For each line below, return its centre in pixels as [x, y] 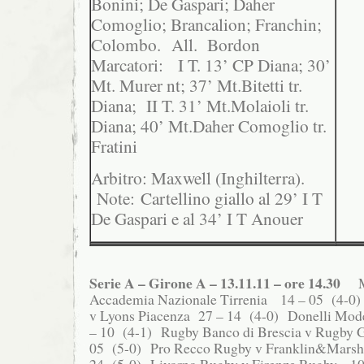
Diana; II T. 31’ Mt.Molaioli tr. [200, 106]
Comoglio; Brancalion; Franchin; [206, 25]
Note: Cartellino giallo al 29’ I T [207, 199]
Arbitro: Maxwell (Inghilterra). [203, 178]
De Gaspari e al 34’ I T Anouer [197, 219]
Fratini [114, 147]
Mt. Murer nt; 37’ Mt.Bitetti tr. [197, 86]
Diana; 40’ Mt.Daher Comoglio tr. [209, 126]
